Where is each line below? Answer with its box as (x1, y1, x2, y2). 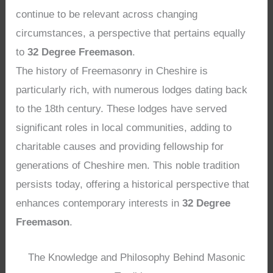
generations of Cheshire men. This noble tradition (16, 159, 240, 171)
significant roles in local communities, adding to (16, 121, 232, 133)
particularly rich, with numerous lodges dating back (16, 83, 248, 96)
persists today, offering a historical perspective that (16, 178, 250, 190)
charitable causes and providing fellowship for (16, 140, 224, 152)
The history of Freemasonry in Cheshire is (16, 65, 208, 77)
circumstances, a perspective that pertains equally (16, 27, 246, 39)
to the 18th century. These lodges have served (16, 102, 227, 115)
